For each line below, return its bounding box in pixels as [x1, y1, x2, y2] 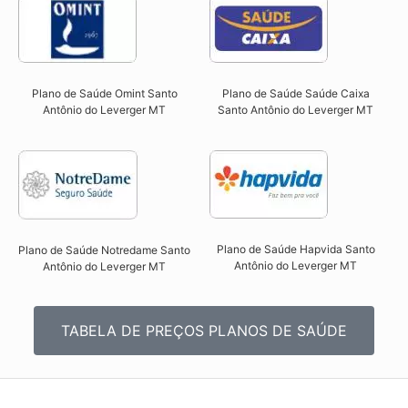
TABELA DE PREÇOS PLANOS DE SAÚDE [61, 321, 347, 341]
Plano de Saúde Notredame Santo [18, 242, 191, 257]
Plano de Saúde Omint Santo [31, 87, 178, 101]
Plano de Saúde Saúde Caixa [221, 87, 370, 101]
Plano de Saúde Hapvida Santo [216, 241, 375, 256]
